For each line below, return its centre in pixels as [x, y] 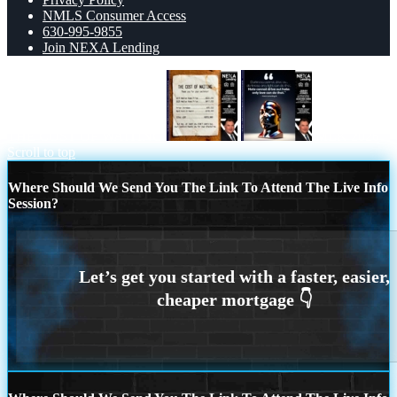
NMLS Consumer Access [114, 15]
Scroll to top [41, 152]
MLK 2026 [347, 136]
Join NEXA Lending [101, 47]
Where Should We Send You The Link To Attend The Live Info [198, 187]
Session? [33, 203]
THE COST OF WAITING [85, 136]
